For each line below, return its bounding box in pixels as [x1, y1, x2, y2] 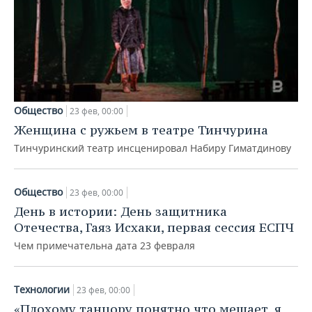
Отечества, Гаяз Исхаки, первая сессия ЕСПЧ [14, 219, 294, 235]
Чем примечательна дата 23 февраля [14, 238, 195, 252]
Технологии [14, 282, 70, 296]
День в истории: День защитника [14, 203, 227, 219]
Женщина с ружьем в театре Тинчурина [14, 121, 268, 138]
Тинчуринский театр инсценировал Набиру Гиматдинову [14, 141, 291, 155]
